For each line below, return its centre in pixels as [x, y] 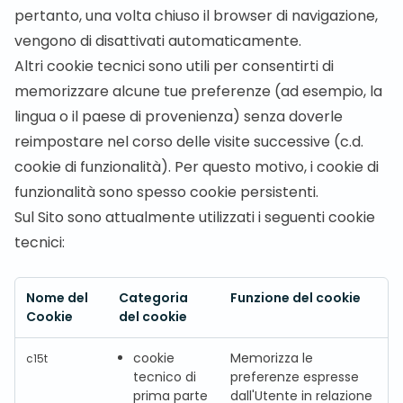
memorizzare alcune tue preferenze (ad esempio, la [198, 91]
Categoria [153, 298]
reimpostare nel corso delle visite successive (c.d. [189, 142]
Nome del [57, 298]
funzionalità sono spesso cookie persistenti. [166, 192]
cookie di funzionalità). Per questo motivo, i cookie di [197, 167]
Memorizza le [272, 358]
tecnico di [165, 377]
